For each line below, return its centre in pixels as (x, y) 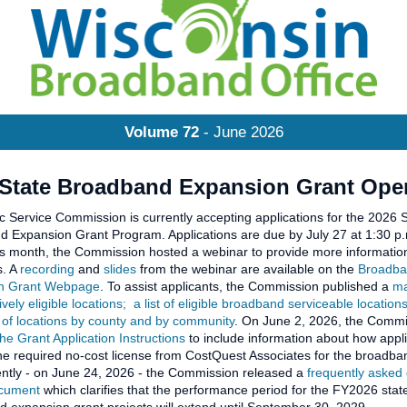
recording (47, 269)
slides (120, 269)
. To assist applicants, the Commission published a (246, 286)
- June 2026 (241, 132)
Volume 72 (161, 132)
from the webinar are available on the (247, 269)
